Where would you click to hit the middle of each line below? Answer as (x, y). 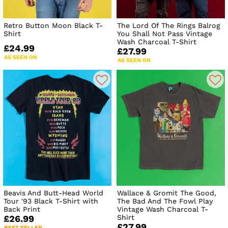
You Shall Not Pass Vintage (165, 33)
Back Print (22, 209)
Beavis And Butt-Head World (53, 193)
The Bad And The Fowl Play (165, 201)
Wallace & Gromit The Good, (167, 193)
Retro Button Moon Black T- (53, 25)
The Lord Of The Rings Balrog (169, 25)
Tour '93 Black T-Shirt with (51, 201)
